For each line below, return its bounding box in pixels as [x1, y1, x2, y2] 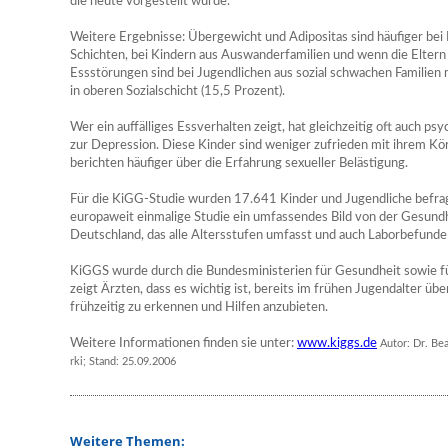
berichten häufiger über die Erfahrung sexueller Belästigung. [70, 157, 408, 170]
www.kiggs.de [297, 337, 377, 350]
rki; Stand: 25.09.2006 [70, 356, 176, 367]
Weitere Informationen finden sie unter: [70, 337, 297, 350]
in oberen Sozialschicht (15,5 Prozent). [70, 85, 285, 98]
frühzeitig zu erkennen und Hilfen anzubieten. [70, 301, 328, 314]
